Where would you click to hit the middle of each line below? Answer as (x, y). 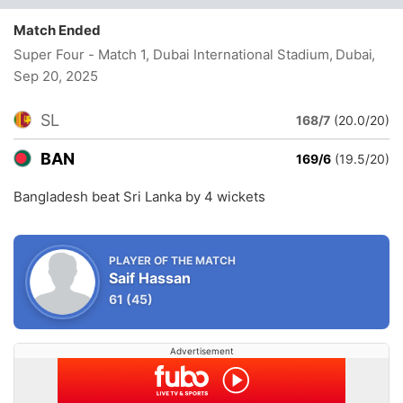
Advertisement (201, 351)
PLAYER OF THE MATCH (172, 260)
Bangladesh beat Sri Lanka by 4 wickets (139, 197)
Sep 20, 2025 (56, 76)
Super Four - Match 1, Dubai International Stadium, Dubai (193, 54)
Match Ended (61, 30)
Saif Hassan (150, 278)
